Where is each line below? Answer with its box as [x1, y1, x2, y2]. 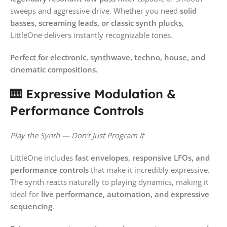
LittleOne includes [10, 152, 75, 163]
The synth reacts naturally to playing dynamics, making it [10, 176, 208, 187]
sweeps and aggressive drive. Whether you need [10, 5, 180, 16]
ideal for [10, 188, 41, 199]
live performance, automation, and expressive [41, 188, 209, 199]
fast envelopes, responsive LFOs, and [75, 152, 210, 163]
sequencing [10, 201, 52, 211]
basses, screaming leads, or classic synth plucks [10, 17, 182, 28]
